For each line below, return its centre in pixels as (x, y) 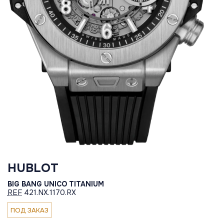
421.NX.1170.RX (49, 193)
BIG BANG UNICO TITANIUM (56, 184)
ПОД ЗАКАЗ (29, 210)
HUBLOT (33, 168)
